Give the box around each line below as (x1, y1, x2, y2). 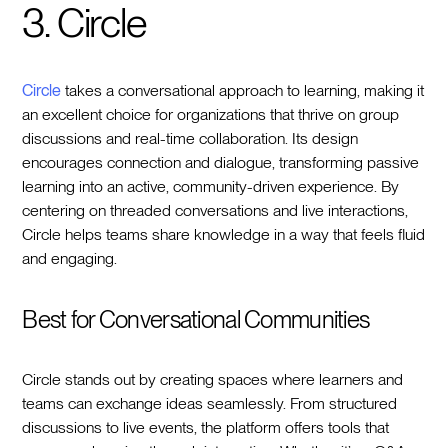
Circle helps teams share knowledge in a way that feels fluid (22, 224, 426, 244)
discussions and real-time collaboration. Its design (22, 128, 359, 148)
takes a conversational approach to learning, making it (61, 80, 425, 100)
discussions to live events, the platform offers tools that (22, 417, 390, 437)
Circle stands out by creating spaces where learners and (22, 369, 404, 389)
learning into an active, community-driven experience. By (22, 176, 400, 196)
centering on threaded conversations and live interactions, (22, 200, 409, 220)
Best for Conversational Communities (22, 304, 370, 334)
